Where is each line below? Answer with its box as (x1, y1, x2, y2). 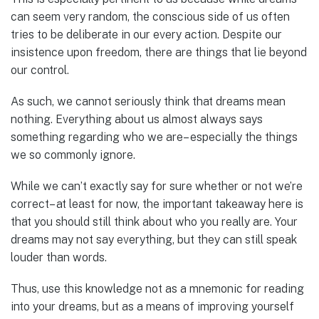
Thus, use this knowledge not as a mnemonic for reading (11, 282, 304, 296)
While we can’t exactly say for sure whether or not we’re (11, 179, 303, 194)
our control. (11, 63, 69, 77)
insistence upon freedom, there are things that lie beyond (11, 45, 307, 59)
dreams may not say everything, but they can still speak (11, 233, 297, 247)
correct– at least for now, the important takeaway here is (11, 197, 303, 211)
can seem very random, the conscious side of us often (11, 9, 290, 23)
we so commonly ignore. (11, 147, 135, 162)
